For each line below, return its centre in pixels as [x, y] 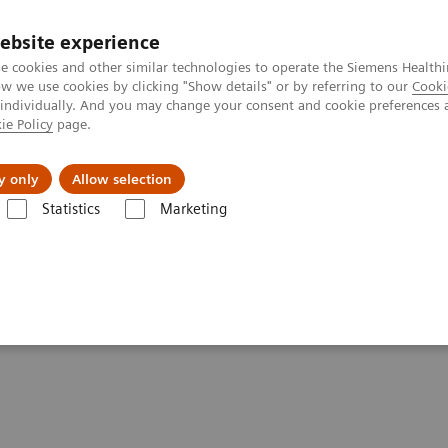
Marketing [193, 209]
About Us [235, 164]
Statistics [70, 209]
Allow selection [122, 179]
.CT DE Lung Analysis [218, 228]
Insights [93, 164]
